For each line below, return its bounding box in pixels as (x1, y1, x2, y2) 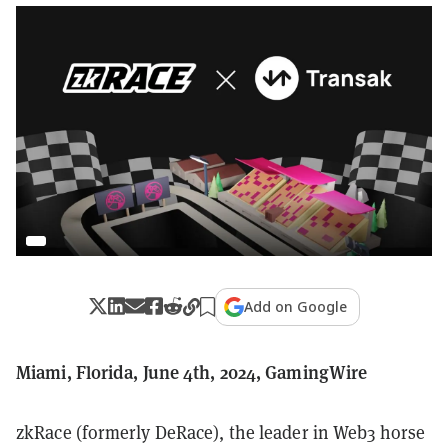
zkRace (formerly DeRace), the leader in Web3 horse (16, 420, 426, 444)
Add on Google (244, 296, 348, 316)
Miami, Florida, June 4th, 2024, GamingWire (16, 358, 368, 384)
